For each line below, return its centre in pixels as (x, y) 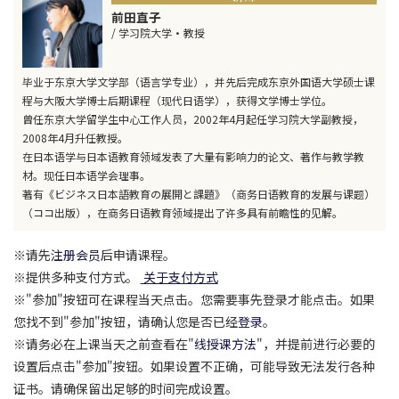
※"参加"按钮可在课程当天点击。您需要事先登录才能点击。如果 (194, 299)
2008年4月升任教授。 (75, 137)
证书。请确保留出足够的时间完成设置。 (126, 388)
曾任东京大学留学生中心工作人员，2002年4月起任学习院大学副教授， (193, 118)
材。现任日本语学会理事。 (86, 175)
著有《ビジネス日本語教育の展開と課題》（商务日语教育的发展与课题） (199, 193)
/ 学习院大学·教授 (158, 32)
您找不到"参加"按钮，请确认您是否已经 (126, 321)
